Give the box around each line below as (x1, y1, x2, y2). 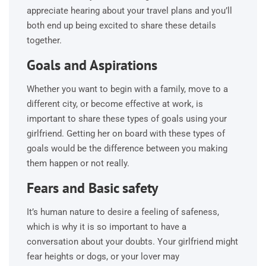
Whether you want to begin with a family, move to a (27, 83, 228, 94)
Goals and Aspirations (27, 55, 157, 74)
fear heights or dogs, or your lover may (27, 251, 179, 262)
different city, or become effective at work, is (27, 98, 203, 109)
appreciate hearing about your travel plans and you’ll (27, 5, 232, 16)
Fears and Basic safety (27, 178, 158, 197)
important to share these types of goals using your (27, 113, 227, 124)
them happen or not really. (27, 157, 129, 169)
